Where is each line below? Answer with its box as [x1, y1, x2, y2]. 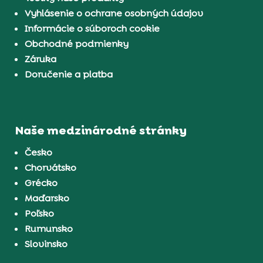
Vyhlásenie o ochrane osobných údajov [25, 6, 204, 19]
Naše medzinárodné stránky [15, 123, 187, 139]
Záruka [25, 52, 57, 65]
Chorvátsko [25, 161, 77, 174]
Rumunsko [25, 222, 73, 235]
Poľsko [25, 207, 55, 220]
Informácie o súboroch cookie [25, 22, 160, 35]
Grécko [25, 177, 58, 190]
